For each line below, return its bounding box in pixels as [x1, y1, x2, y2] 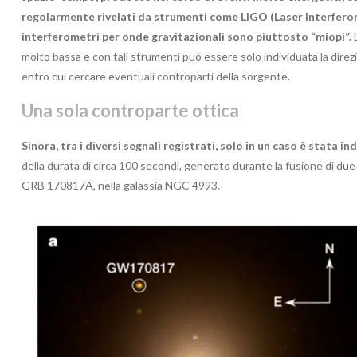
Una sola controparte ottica [22, 99, 239, 121]
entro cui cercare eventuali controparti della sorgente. [22, 69, 290, 83]
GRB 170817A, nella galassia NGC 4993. [22, 178, 220, 192]
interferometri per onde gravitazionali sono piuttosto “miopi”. [22, 29, 354, 43]
